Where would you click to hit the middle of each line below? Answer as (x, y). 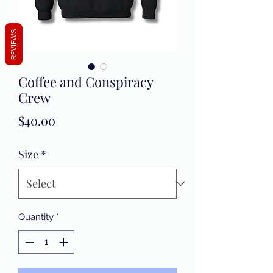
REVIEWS (14, 44)
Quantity (36, 217)
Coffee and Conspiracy (86, 81)
